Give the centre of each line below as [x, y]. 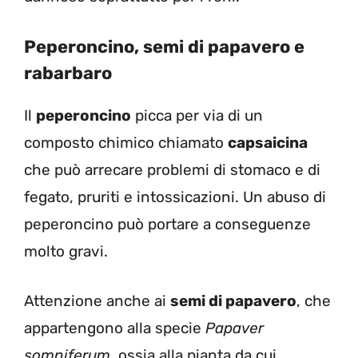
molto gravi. [66, 251]
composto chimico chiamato [126, 142]
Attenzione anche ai [97, 301]
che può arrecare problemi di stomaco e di [172, 169]
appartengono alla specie [115, 328]
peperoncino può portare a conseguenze [167, 224]
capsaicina [268, 142]
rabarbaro [68, 73]
